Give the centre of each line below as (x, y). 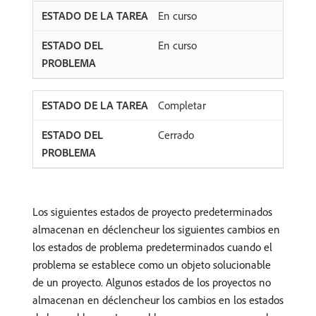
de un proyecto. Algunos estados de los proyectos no (152, 282)
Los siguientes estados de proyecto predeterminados (152, 212)
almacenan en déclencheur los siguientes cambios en (156, 230)
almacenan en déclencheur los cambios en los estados (158, 300)
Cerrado (176, 135)
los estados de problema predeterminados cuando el (152, 247)
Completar (182, 105)
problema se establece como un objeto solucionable (152, 265)
